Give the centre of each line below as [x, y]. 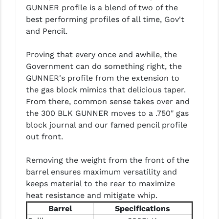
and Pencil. [46, 31]
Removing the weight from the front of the [107, 160]
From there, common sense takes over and [108, 101]
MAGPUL [22, 31]
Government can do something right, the [104, 66]
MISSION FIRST [32, 70]
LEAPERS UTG [31, 11]
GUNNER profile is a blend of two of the [102, 7]
